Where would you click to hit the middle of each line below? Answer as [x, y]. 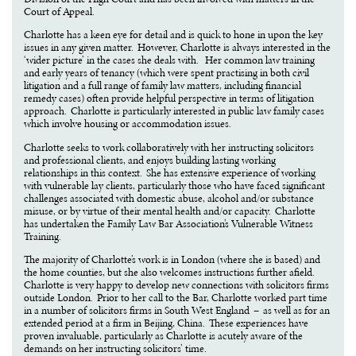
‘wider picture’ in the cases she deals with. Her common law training [170, 60]
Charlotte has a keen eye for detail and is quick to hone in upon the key [174, 35]
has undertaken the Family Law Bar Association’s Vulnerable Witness [169, 223]
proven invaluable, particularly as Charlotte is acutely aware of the [164, 336]
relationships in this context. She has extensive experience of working [170, 172]
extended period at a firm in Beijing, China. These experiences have [166, 323]
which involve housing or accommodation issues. [128, 124]
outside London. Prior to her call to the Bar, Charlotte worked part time [176, 298]
